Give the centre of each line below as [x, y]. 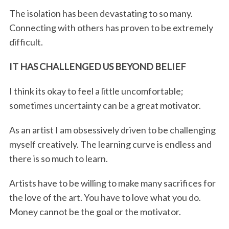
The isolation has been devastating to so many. [101, 13]
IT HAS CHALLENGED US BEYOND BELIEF [97, 66]
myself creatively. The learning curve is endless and [110, 144]
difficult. [26, 42]
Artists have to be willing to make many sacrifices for [112, 183]
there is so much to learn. [58, 158]
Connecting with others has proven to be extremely [111, 27]
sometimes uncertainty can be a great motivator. [105, 105]
